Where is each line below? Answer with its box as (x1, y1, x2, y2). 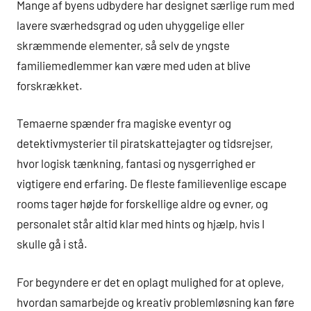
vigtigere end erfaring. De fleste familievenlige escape (17, 176, 287, 191)
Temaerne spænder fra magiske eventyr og (17, 116, 231, 131)
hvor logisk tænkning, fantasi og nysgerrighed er (17, 156, 255, 171)
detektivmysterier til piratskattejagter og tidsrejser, (17, 136, 273, 151)
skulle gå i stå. (17, 237, 87, 251)
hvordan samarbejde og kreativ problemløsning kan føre (17, 294, 294, 309)
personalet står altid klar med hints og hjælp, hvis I (17, 217, 264, 231)
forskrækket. (17, 78, 83, 92)
